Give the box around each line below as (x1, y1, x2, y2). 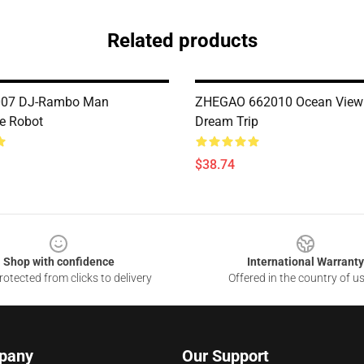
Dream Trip (195, 114, 258, 129)
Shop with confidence (2, 255, 115, 268)
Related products (106, 29, 258, 52)
